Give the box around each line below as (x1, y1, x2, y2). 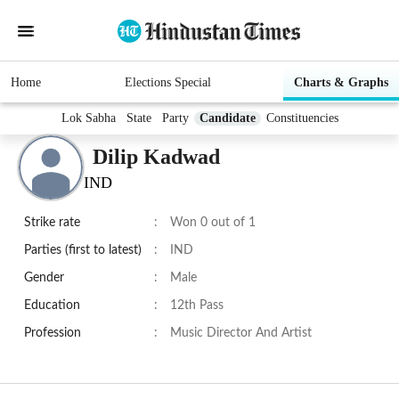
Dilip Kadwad (93, 144, 220, 168)
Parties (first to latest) (24, 244, 142, 257)
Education (24, 299, 80, 313)
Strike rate (24, 216, 80, 230)
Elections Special (124, 76, 211, 90)
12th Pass (170, 299, 224, 313)
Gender (24, 272, 64, 285)
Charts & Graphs (294, 76, 388, 90)
